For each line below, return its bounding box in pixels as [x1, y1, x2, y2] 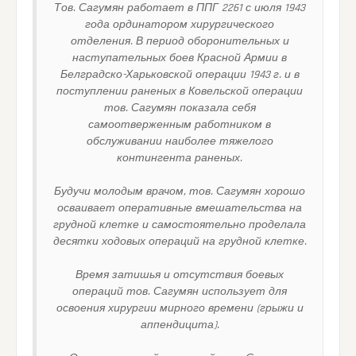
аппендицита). [140, 317, 219, 332]
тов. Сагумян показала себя [103, 100, 256, 115]
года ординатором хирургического [85, 17, 274, 32]
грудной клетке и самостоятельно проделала [53, 217, 306, 232]
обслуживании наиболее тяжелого [86, 133, 273, 149]
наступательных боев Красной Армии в [72, 50, 287, 65]
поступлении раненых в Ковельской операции [56, 83, 303, 99]
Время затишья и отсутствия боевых [75, 267, 284, 282]
